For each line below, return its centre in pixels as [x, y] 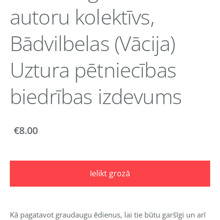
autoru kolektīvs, [82, 16]
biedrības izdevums [96, 96]
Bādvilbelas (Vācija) [93, 43]
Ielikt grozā [110, 174]
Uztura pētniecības [93, 69]
